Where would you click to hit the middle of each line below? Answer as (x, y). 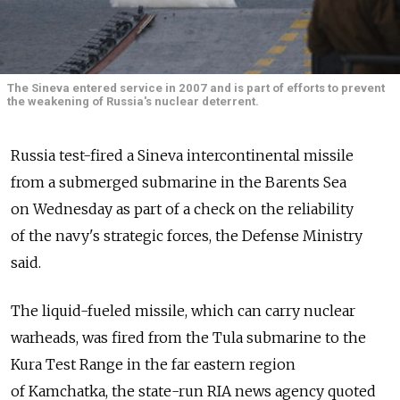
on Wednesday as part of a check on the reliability (182, 208)
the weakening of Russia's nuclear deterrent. (133, 102)
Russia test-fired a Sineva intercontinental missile (182, 155)
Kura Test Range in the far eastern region (153, 364)
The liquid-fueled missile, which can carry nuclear (183, 310)
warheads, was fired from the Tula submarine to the (188, 337)
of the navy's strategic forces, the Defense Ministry (187, 235)
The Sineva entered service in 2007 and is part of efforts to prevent (196, 88)
